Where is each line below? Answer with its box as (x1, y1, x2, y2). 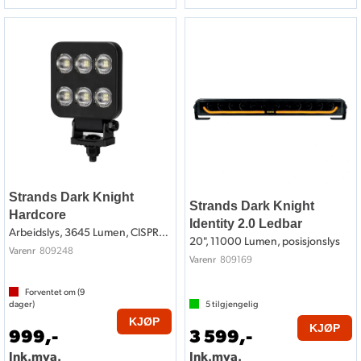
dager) (9, 298, 35, 310)
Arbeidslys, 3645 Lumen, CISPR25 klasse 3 (159, 225, 168, 239)
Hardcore (9, 208, 66, 222)
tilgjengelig (210, 298, 259, 310)
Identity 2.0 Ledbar (189, 217, 302, 231)
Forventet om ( (25, 286, 80, 298)
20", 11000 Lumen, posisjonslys (189, 234, 340, 248)
